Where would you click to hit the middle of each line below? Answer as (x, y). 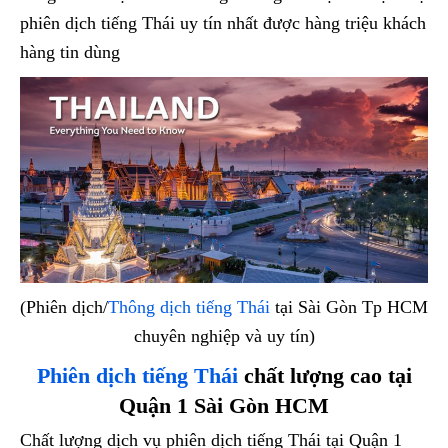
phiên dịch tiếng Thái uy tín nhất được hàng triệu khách (223, 22)
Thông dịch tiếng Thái (189, 306)
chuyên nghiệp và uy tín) (224, 335)
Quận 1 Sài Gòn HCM (224, 405)
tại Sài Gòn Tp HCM (349, 306)
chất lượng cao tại (324, 375)
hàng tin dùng (70, 51)
